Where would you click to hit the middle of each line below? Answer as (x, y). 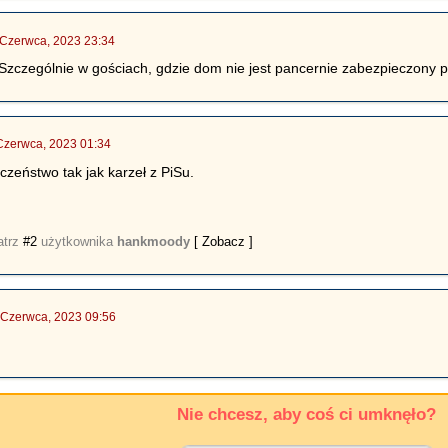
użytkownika (77, 241)
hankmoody (154, 241)
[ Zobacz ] (224, 241)
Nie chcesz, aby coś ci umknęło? (306, 414)
